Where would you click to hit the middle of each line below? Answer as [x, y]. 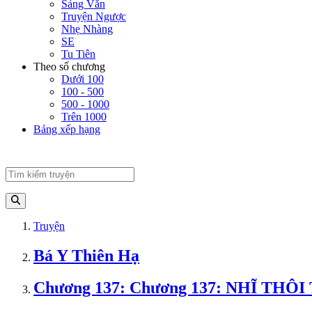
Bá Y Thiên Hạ [86, 255]
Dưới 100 [83, 79]
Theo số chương [69, 67]
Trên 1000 [84, 117]
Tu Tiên [78, 54]
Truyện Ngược [94, 17]
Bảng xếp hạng [67, 130]
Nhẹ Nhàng [87, 29]
